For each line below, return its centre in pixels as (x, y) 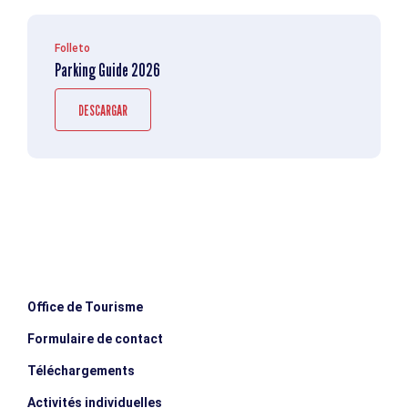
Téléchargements (81, 370)
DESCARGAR (103, 110)
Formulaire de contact (95, 338)
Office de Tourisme (85, 306)
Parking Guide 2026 (107, 70)
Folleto (72, 48)
